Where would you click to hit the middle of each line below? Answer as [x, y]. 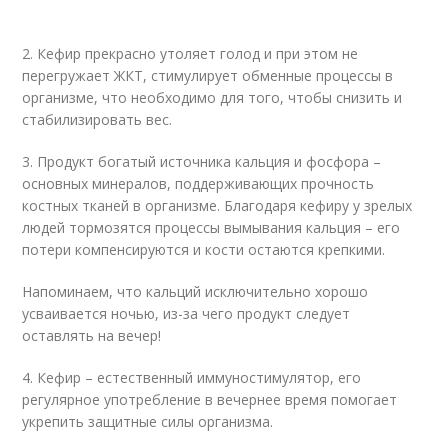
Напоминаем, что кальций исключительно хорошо [195, 291]
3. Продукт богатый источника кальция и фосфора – [202, 161]
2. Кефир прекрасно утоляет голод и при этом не [190, 53]
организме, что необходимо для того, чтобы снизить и [212, 97]
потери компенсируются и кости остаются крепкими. [204, 249]
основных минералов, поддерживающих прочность [198, 183]
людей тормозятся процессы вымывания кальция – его [211, 227]
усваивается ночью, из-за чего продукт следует [186, 313]
